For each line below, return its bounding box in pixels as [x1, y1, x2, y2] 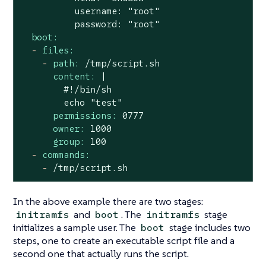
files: [42, 44, 74, 56]
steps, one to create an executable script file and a [13, 234, 235, 248]
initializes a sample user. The [13, 221, 138, 235]
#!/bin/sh [20, 83, 112, 95]
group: [52, 135, 85, 147]
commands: [42, 148, 90, 160]
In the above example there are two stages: [13, 195, 203, 208]
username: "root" [20, 5, 160, 17]
